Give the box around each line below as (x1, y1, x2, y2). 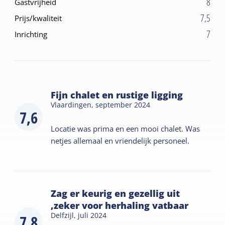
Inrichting (15, 29, 48, 39)
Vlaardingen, (51, 99, 96, 109)
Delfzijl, (51, 210, 78, 220)
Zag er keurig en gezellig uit (51, 187, 180, 199)
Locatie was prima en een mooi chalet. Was (51, 123, 200, 134)
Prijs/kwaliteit (15, 13, 62, 23)
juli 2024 (78, 210, 107, 220)
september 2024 (95, 99, 151, 109)
